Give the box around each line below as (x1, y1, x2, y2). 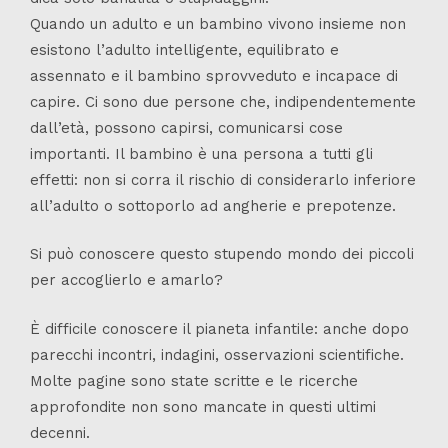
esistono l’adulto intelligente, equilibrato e (30, 40, 339, 59)
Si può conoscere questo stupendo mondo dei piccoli (30, 245, 414, 264)
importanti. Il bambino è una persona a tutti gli (30, 144, 373, 163)
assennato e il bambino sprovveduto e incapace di (30, 66, 398, 85)
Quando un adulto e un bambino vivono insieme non (30, 14, 406, 33)
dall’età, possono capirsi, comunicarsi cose (30, 118, 343, 137)
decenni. (30, 423, 90, 442)
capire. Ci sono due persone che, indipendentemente (30, 92, 416, 111)
